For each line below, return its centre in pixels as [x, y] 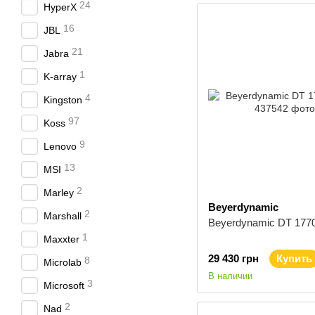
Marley [59, 193]
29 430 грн [233, 258]
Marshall [63, 216]
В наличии [230, 276]
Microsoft [64, 285]
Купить [294, 258]
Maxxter [62, 239]
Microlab [63, 262]
